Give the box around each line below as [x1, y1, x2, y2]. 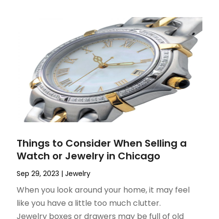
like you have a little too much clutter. [17, 197, 161, 209]
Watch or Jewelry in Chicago [17, 149, 161, 163]
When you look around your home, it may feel [17, 184, 190, 196]
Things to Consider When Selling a [17, 136, 187, 150]
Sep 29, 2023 [17, 168, 60, 178]
